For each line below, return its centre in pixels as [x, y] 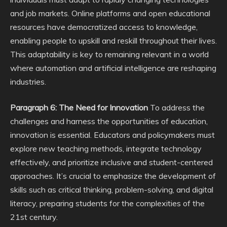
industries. [28, 82]
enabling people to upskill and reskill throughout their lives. [113, 41]
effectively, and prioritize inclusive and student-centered [111, 162]
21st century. [34, 217]
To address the [176, 107]
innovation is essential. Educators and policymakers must [112, 135]
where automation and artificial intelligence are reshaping [113, 68]
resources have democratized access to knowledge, [104, 27]
